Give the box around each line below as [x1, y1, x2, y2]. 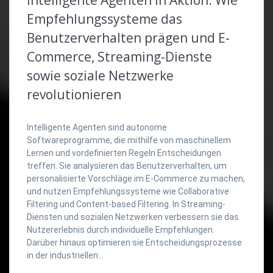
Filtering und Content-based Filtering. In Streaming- [27, 199, 225, 209]
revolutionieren [27, 85, 121, 103]
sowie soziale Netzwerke [27, 66, 174, 84]
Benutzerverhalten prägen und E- [27, 29, 230, 46]
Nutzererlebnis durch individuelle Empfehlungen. [27, 224, 214, 235]
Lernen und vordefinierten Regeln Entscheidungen [27, 147, 221, 158]
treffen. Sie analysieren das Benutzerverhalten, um [27, 160, 227, 171]
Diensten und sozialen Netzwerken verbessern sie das [27, 211, 239, 222]
